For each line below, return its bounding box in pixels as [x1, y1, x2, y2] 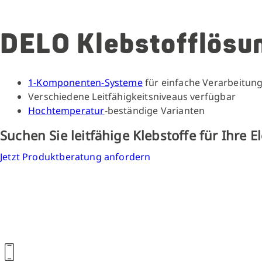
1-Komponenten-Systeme [28, 76, 143, 89]
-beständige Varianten [104, 104, 205, 118]
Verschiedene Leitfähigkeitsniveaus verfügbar [28, 90, 236, 104]
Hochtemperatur [28, 104, 105, 118]
